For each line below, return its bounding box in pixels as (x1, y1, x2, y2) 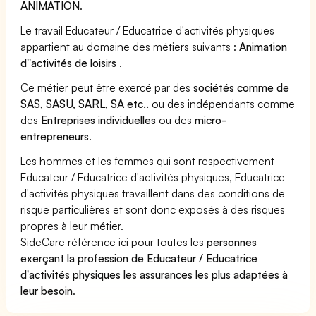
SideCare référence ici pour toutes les (20, 234, 207, 249)
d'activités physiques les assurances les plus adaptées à (20, 267, 288, 281)
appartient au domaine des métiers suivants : (20, 39, 240, 54)
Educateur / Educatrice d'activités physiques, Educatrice (20, 169, 286, 184)
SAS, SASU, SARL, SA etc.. (20, 96, 150, 111)
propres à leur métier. (20, 218, 124, 233)
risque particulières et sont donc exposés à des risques (20, 202, 286, 217)
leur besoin (20, 283, 73, 298)
